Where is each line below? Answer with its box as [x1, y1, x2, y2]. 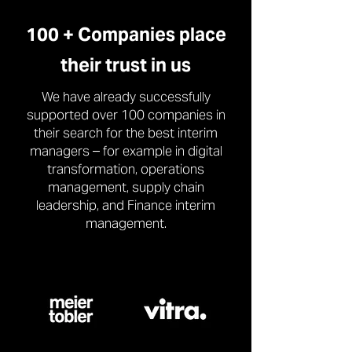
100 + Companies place [25, 23, 226, 46]
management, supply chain [47, 178, 204, 196]
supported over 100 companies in [26, 106, 225, 123]
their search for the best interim [34, 124, 218, 141]
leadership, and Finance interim [36, 196, 215, 214]
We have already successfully [41, 88, 211, 105]
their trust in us [60, 53, 191, 77]
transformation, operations [47, 160, 204, 178]
